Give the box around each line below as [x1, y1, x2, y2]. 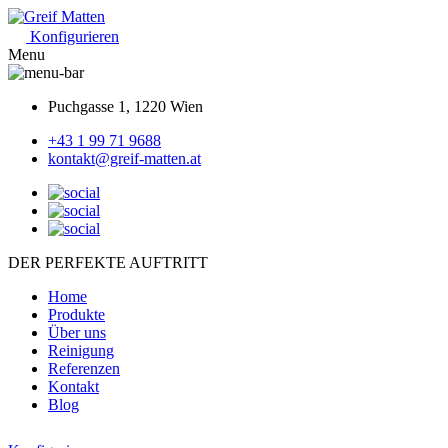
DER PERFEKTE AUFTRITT [8, 254, 208, 271]
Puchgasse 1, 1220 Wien [48, 98, 203, 115]
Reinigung [48, 342, 114, 359]
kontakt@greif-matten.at [48, 150, 201, 167]
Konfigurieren [30, 28, 119, 45]
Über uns [48, 324, 106, 341]
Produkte [48, 306, 105, 323]
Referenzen [48, 360, 120, 377]
